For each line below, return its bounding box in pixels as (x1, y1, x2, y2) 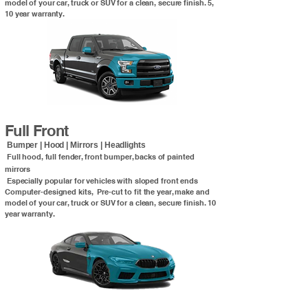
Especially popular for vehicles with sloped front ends (5, 176, 198, 186)
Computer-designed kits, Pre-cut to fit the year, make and (5, 187, 210, 197)
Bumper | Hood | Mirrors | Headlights (5, 140, 146, 151)
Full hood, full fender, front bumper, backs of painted (6, 152, 195, 162)
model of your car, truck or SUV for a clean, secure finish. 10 (5, 198, 217, 208)
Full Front (5, 122, 69, 140)
